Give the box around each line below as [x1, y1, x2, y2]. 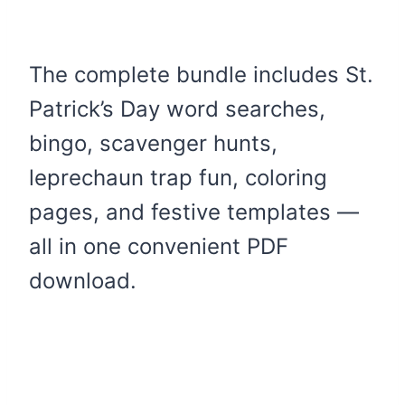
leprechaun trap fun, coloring [29, 164, 327, 191]
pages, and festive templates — [29, 198, 359, 225]
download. [29, 267, 137, 294]
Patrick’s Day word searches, [29, 95, 325, 122]
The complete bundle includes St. [29, 61, 373, 88]
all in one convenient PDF [29, 232, 288, 259]
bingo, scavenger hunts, [29, 129, 278, 156]
